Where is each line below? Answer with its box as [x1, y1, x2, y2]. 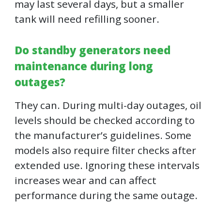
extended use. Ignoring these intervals [15, 158, 200, 172]
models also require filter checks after [15, 143, 196, 157]
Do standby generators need [15, 43, 170, 58]
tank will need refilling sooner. [15, 12, 159, 26]
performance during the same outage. [15, 188, 198, 202]
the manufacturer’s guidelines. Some [15, 128, 191, 142]
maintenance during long [15, 59, 153, 74]
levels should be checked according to [15, 113, 195, 127]
